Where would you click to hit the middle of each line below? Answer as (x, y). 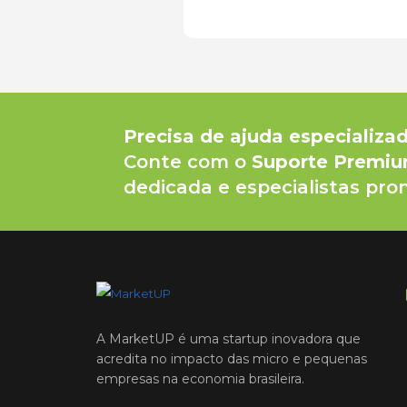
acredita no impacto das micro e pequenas (232, 359)
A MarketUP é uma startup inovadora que (228, 339)
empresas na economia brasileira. (200, 379)
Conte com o (188, 162)
